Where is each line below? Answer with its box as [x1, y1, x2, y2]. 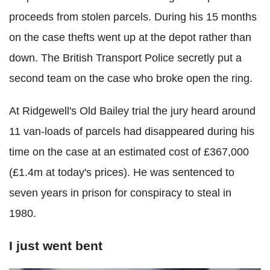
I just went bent [9, 238, 102, 253]
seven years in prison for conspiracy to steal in [9, 186, 231, 199]
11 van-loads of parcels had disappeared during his [9, 125, 254, 137]
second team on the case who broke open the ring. [9, 72, 253, 84]
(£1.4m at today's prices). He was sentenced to [9, 166, 234, 178]
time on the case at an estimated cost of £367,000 [9, 145, 249, 158]
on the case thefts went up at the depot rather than [9, 31, 251, 43]
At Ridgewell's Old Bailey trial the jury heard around [9, 104, 256, 117]
